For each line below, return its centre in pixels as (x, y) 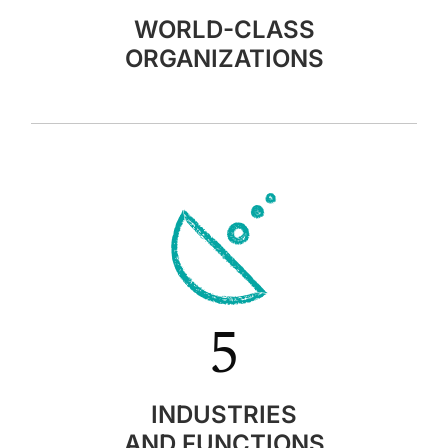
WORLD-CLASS (224, 29)
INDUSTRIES (224, 414)
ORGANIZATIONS (224, 58)
